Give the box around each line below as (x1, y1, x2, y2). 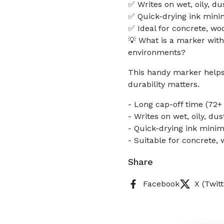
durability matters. (128, 79, 199, 89)
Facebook (143, 178, 179, 188)
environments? (128, 47, 185, 57)
